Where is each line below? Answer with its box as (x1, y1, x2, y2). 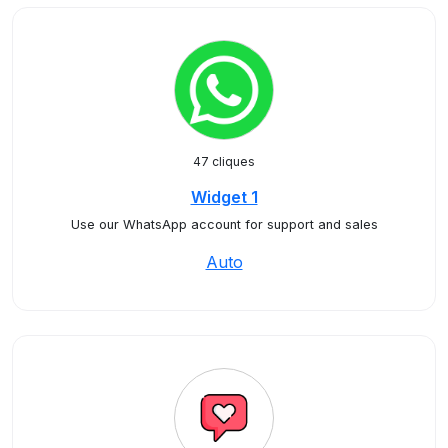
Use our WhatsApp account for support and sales (70, 217, 378, 232)
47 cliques (193, 154, 255, 169)
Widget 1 (190, 187, 258, 207)
